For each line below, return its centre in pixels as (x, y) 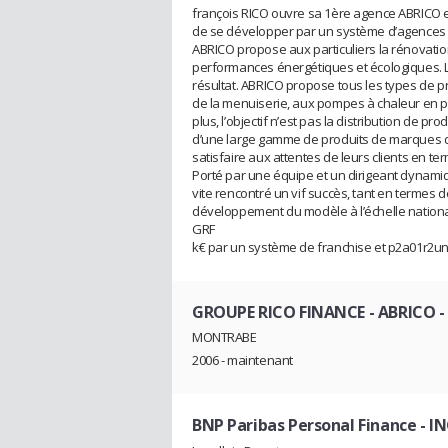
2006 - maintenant (242, 360)
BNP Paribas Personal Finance (304, 425)
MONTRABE (224, 337)
